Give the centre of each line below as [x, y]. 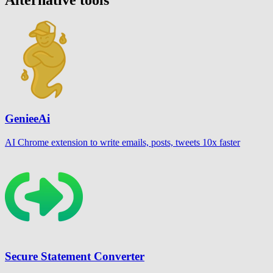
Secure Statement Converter [75, 256]
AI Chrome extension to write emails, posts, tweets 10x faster [122, 142]
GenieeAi [27, 119]
